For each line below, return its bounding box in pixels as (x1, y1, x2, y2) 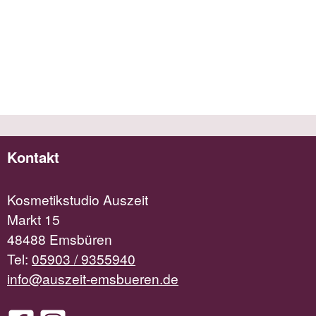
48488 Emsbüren (7, 229, 112, 248)
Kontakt (7, 146, 59, 167)
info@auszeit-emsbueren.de (7, 268, 178, 288)
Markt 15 (7, 209, 60, 229)
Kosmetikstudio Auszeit (7, 189, 148, 209)
